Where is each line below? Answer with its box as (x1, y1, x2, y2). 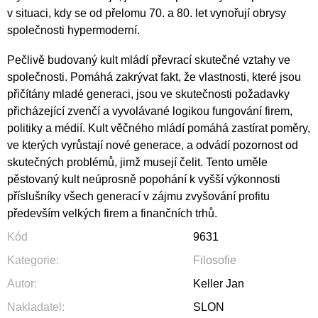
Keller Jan (193, 277, 244, 290)
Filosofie (193, 253, 236, 266)
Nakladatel (7, 300, 62, 313)
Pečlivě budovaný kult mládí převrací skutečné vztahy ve (7, 53, 290, 66)
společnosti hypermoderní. (7, 23, 140, 36)
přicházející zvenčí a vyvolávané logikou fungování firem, (7, 104, 292, 117)
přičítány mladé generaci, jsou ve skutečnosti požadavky (7, 87, 290, 100)
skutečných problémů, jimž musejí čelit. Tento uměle (7, 155, 268, 168)
